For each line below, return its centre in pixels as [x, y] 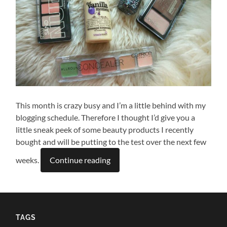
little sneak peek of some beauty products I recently [105, 129]
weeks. [28, 160]
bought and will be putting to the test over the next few [111, 141]
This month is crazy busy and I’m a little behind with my [111, 105]
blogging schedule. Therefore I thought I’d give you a [106, 117]
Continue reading [80, 160]
